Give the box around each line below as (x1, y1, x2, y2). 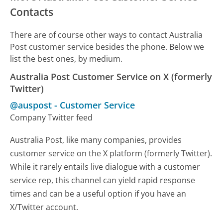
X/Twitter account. (10, 201, 79, 213)
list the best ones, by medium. (10, 53, 123, 64)
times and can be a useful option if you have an (10, 188, 187, 199)
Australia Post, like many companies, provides (10, 134, 182, 145)
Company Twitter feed (10, 111, 93, 123)
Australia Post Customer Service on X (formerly (10, 70, 213, 83)
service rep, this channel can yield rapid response (10, 174, 196, 186)
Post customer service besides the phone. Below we (10, 41, 205, 52)
